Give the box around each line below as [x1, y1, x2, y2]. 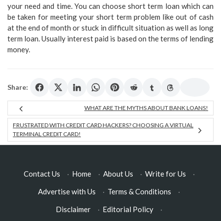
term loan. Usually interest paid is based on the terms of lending [7, 34, 214, 43]
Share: [7, 83, 28, 92]
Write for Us [145, 169, 186, 178]
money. [7, 44, 30, 54]
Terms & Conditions [108, 186, 171, 196]
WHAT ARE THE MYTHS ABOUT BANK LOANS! [84, 104, 208, 111]
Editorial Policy [103, 204, 153, 214]
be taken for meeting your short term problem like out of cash [7, 12, 214, 21]
